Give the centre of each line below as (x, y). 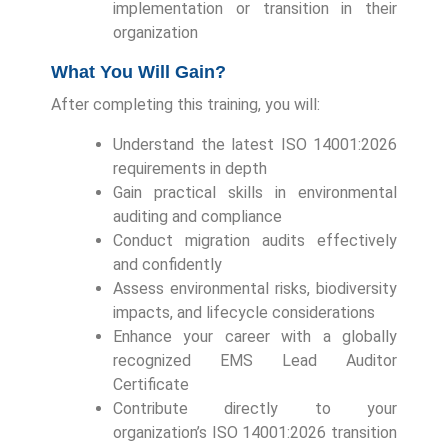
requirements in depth (190, 168)
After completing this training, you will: (185, 104)
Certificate (151, 384)
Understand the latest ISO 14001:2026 (255, 144)
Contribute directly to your (255, 408)
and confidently (167, 264)
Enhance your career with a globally (255, 336)
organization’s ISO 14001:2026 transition (255, 432)
